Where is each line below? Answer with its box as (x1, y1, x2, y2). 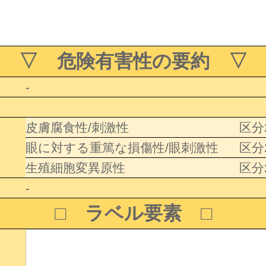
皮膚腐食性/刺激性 (26, 120, 129, 134)
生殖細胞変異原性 (26, 160, 125, 175)
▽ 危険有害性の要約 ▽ (18, 50, 248, 72)
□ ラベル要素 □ (54, 202, 212, 224)
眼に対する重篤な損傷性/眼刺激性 (26, 140, 218, 154)
